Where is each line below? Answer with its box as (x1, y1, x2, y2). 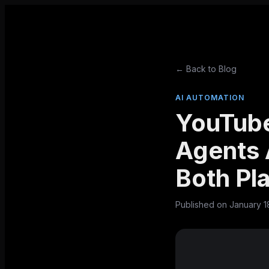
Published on (175, 199, 229, 210)
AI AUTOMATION (175, 93, 244, 102)
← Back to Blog (175, 64, 237, 74)
